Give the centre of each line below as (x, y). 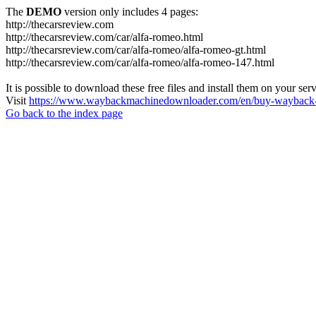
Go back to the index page (64, 113)
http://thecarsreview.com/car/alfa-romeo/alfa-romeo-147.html (140, 62)
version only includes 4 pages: (130, 12)
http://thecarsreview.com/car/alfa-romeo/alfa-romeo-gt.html (136, 50)
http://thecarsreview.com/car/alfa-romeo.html (104, 37)
